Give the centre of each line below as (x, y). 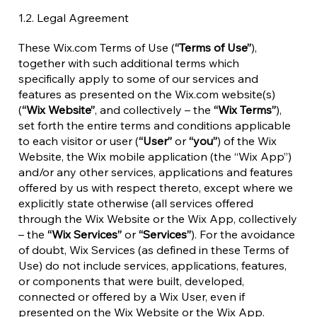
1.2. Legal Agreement (74, 18)
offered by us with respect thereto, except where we (156, 188)
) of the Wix (247, 141)
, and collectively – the (154, 110)
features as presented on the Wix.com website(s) (147, 94)
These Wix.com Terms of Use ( (97, 47)
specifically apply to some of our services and (138, 79)
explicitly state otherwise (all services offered (136, 203)
